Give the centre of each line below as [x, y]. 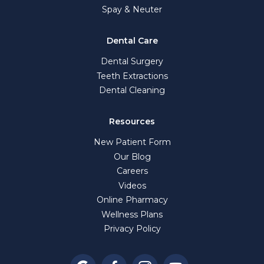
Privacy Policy [132, 229]
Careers [132, 171]
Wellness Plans [132, 214]
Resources [132, 122]
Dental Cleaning [132, 90]
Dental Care [132, 41]
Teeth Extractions [132, 76]
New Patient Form [132, 142]
